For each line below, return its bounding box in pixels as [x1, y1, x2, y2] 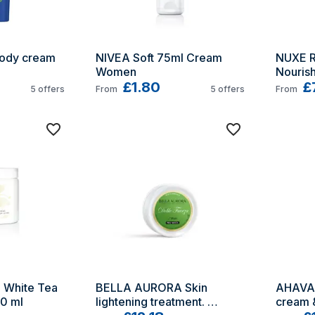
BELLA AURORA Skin [96, 281, 207, 295]
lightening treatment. [96, 295, 205, 309]
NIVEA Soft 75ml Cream [96, 51, 222, 65]
